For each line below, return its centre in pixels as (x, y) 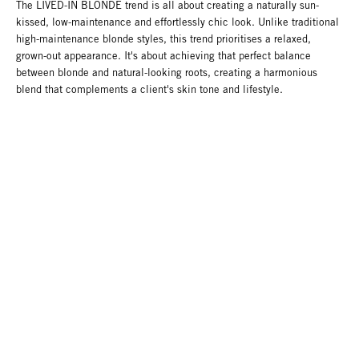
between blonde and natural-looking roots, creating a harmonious (167, 73)
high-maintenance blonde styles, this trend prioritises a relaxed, (163, 39)
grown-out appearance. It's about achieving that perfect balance (163, 56)
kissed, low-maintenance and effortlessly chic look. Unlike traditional (177, 22)
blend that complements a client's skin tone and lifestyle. (151, 90)
